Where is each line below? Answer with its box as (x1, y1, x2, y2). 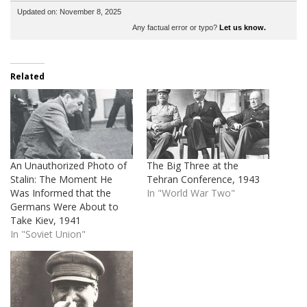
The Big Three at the (147, 158, 238, 172)
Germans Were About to (10, 199, 119, 213)
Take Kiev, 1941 (10, 213, 81, 227)
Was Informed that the (10, 186, 111, 199)
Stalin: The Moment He (10, 172, 112, 186)
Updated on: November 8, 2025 (17, 7, 121, 16)
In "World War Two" (147, 186, 235, 199)
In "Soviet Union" (10, 227, 86, 241)
